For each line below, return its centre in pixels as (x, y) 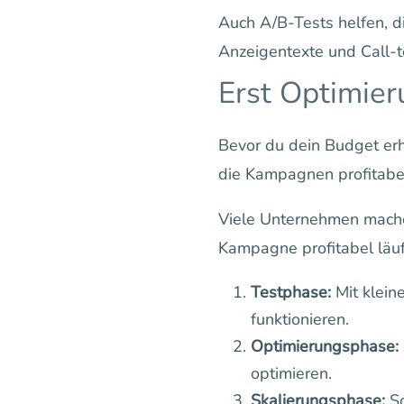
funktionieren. (299, 319)
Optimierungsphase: (324, 346)
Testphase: (290, 292)
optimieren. (291, 373)
